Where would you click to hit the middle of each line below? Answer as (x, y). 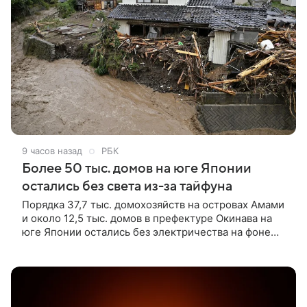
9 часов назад (52, 151)
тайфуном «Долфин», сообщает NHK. (114, 260)
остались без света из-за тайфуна (127, 187)
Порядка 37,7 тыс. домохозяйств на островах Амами (153, 205)
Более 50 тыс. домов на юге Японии (137, 169)
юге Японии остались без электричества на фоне (146, 232)
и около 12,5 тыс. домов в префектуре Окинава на (147, 219)
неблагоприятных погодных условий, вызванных (144, 246)
